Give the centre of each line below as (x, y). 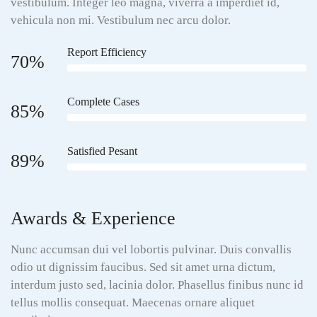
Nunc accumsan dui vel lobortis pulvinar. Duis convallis (151, 249)
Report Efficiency (107, 52)
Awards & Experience (93, 218)
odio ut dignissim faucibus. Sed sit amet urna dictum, (143, 267)
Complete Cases (103, 102)
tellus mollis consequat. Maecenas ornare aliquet (133, 302)
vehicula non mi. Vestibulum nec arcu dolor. (121, 20)
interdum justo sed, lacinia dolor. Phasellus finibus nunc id (157, 285)
